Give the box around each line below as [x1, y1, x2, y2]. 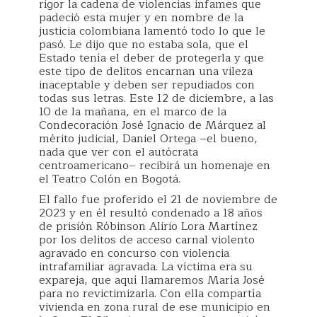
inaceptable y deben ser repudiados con [39, 76, 255, 94]
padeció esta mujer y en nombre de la [39, 8, 243, 27]
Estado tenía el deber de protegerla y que [39, 49, 264, 67]
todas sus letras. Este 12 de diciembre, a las [39, 89, 274, 108]
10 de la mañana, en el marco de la [39, 103, 226, 121]
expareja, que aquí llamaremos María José [39, 271, 265, 289]
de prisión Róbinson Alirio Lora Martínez [39, 217, 258, 236]
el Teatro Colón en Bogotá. [39, 170, 180, 188]
